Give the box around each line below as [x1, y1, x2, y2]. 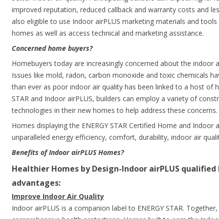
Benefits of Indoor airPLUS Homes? [12, 148, 124, 157]
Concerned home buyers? [12, 44, 92, 53]
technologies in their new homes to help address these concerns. [12, 106, 218, 115]
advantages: [12, 177, 61, 188]
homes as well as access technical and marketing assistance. [12, 28, 204, 38]
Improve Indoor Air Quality [12, 192, 104, 201]
